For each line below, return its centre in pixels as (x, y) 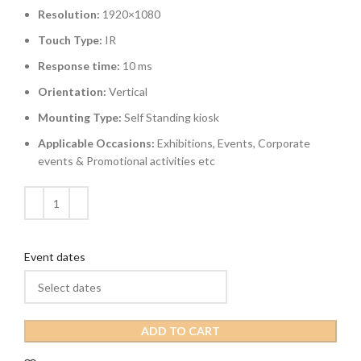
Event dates (55, 257)
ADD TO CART (180, 331)
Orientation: (72, 92)
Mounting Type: (80, 118)
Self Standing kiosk (170, 118)
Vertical (127, 92)
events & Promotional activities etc (127, 161)
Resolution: (69, 15)
